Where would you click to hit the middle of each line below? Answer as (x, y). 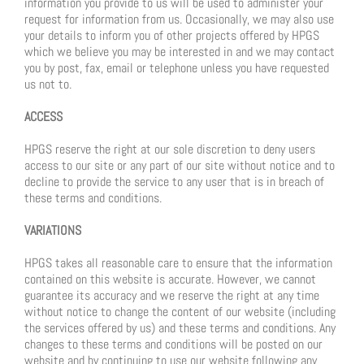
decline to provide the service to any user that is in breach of (174, 182)
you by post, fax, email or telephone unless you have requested (177, 68)
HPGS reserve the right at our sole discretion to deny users (170, 149)
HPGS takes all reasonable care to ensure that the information (178, 263)
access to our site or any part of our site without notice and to (180, 166)
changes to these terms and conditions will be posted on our (173, 344)
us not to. (48, 84)
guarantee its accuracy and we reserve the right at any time (172, 296)
